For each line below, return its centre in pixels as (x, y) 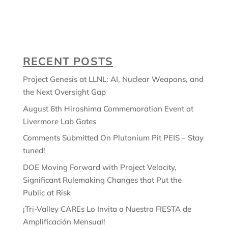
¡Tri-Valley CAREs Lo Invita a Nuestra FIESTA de (107, 209)
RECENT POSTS (68, 61)
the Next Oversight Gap (64, 92)
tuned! (34, 150)
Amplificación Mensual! (64, 222)
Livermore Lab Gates (59, 121)
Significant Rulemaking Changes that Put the (102, 180)
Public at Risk (47, 192)
